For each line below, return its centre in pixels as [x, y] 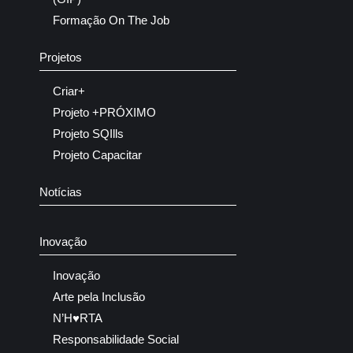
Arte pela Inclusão [99, 296]
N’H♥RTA [78, 318]
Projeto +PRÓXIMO [104, 112]
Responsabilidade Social [116, 339]
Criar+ [69, 91]
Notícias [61, 191]
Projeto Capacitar [97, 154]
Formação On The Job [111, 20]
